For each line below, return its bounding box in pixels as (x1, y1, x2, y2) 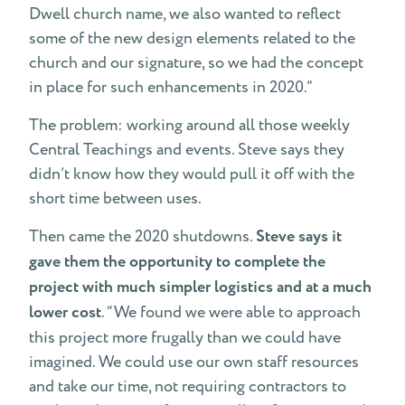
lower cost (29, 301, 101, 325)
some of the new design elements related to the (29, 27, 355, 50)
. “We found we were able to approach (101, 301, 361, 324)
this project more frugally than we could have (29, 326, 341, 349)
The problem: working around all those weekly (29, 114, 350, 137)
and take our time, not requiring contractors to (29, 375, 346, 398)
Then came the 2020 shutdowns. (29, 225, 256, 248)
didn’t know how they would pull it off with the (29, 163, 354, 185)
